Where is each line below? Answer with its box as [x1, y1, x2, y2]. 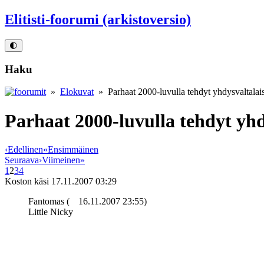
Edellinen [8, 144, 43, 155]
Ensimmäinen [48, 144, 98, 155]
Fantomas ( [28, 196, 70, 207]
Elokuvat [60, 87, 94, 97]
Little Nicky [28, 207, 73, 217]
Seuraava [5, 155, 39, 166]
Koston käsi [5, 176, 49, 187]
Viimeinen [42, 155, 80, 166]
